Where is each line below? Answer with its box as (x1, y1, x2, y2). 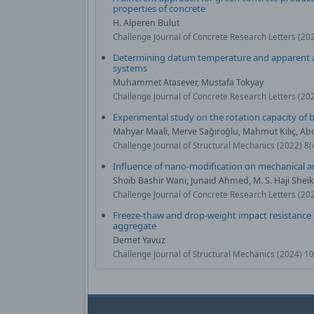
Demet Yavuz (113, 233, 165, 246)
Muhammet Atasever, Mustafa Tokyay (113, 76, 264, 88)
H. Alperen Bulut (113, 16, 179, 29)
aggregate (113, 219, 156, 232)
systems (113, 61, 147, 74)
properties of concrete (113, 1, 205, 15)
